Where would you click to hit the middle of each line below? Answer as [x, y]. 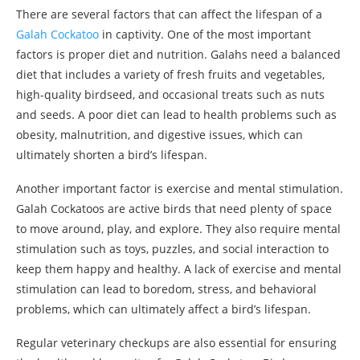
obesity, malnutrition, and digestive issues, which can [160, 134]
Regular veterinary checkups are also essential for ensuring [176, 342]
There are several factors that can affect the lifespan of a [169, 14]
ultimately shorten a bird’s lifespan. [112, 154]
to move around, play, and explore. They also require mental [178, 228]
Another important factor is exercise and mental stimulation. [180, 188]
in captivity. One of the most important [205, 34]
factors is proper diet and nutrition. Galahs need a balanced [178, 54]
